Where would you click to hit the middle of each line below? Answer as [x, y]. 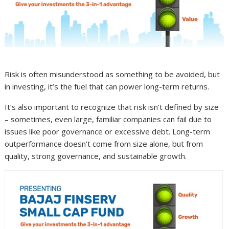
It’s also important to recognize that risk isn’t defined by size [112, 107]
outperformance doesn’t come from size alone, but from [104, 143]
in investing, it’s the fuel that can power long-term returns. [107, 86]
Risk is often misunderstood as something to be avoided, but [112, 74]
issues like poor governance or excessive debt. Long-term [108, 131]
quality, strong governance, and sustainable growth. [96, 156]
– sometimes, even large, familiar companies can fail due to [108, 119]
